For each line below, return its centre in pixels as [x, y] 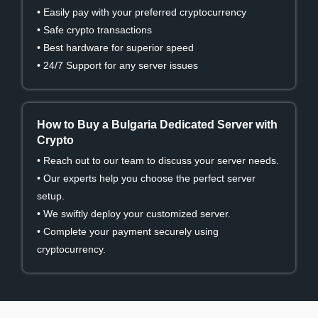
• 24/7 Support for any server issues [118, 66]
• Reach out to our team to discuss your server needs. [158, 161]
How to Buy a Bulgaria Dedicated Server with [158, 125]
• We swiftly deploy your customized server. [134, 214]
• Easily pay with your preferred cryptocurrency [142, 12]
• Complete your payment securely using [128, 232]
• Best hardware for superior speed [116, 48]
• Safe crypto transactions [95, 30]
